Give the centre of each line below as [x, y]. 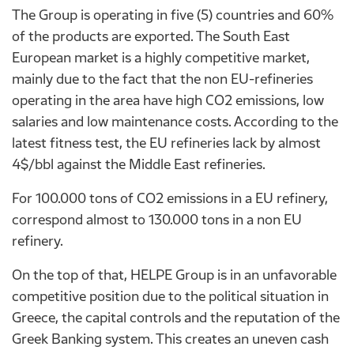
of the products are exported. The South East [151, 36]
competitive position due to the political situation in [170, 296]
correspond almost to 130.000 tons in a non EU [157, 219]
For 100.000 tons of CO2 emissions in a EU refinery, [170, 198]
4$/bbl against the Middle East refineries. [139, 164]
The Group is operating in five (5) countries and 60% [173, 15]
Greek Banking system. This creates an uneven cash [170, 339]
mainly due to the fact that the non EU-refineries [162, 79]
